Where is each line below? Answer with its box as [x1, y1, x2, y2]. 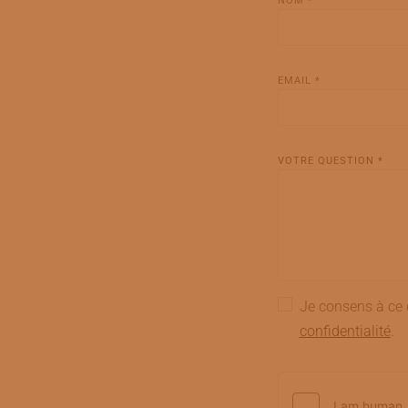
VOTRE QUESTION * [277, 155, 383, 167]
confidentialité [299, 322, 391, 340]
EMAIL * [277, 75, 321, 87]
